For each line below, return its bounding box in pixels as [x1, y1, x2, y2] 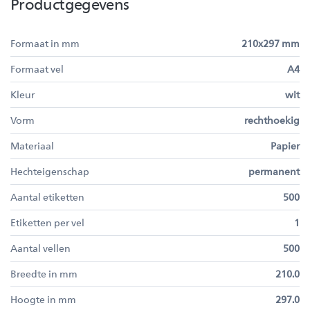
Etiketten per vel [10, 216, 84, 229]
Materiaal [10, 139, 54, 152]
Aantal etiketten [10, 190, 84, 203]
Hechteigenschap [10, 165, 89, 178]
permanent [248, 165, 300, 178]
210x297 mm [241, 37, 300, 50]
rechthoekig [244, 113, 300, 127]
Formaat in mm [10, 37, 80, 50]
